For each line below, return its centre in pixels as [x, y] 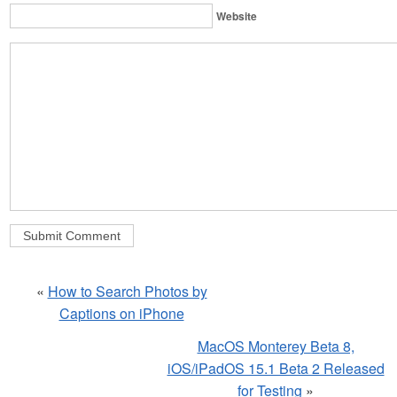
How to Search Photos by [127, 292]
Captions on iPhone [121, 314]
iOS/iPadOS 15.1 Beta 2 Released [276, 369]
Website [237, 16]
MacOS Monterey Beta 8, [276, 346]
